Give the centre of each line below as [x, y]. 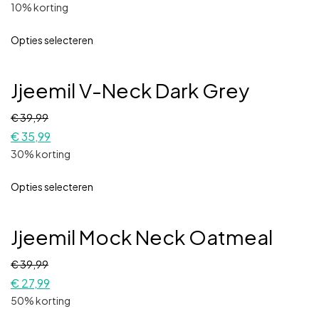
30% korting [41, 153]
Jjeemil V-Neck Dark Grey [130, 90]
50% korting [41, 300]
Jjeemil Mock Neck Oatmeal [142, 236]
